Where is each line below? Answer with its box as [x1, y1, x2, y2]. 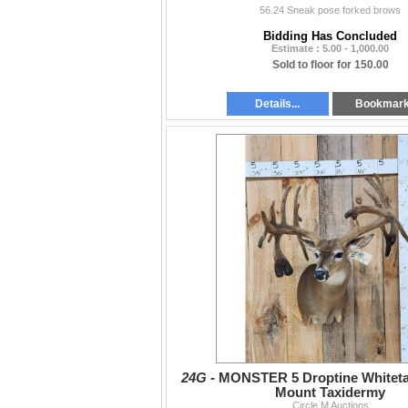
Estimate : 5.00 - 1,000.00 [271, 42, 389, 54]
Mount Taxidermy [275, 384, 385, 400]
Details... [255, 97, 301, 110]
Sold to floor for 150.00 [271, 57, 389, 71]
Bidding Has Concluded [263, 28, 397, 43]
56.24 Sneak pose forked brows [260, 4, 401, 15]
